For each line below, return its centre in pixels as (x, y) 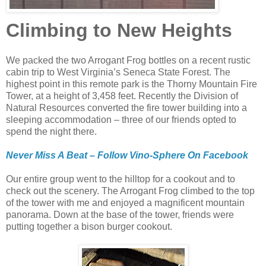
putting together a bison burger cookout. (89, 227)
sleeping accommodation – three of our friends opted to (121, 120)
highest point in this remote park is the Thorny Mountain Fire (132, 84)
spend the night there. (51, 132)
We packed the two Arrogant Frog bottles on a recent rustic (128, 61)
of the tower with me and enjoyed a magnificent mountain (125, 203)
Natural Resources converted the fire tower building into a (126, 108)
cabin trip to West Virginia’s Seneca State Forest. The (118, 72)
